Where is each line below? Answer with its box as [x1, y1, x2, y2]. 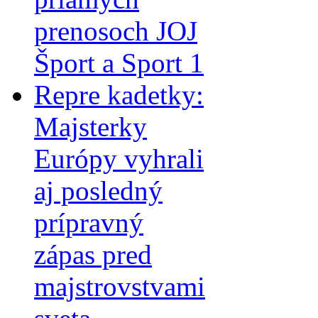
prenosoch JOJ [34, 15, 197, 46]
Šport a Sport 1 [34, 47, 204, 78]
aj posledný [34, 175, 163, 206]
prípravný [34, 207, 143, 238]
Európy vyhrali [34, 143, 204, 174]
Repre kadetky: [34, 79, 204, 110]
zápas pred [34, 238, 152, 270]
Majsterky [34, 111, 147, 142]
